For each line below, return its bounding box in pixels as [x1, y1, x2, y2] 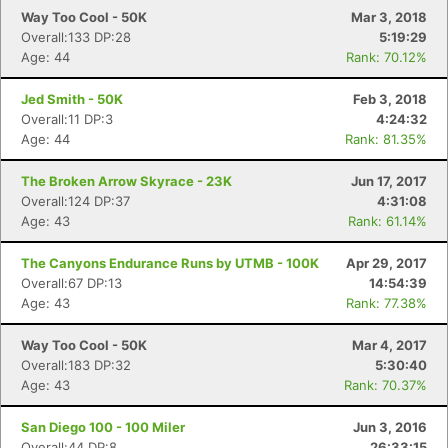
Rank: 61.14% [348, 213, 427, 229]
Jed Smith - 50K [21, 91, 123, 107]
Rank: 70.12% [346, 49, 427, 65]
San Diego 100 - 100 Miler [21, 419, 185, 435]
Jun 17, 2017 [351, 173, 427, 189]
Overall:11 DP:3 [21, 111, 113, 127]
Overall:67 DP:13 [21, 275, 122, 291]
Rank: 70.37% [344, 377, 427, 393]
